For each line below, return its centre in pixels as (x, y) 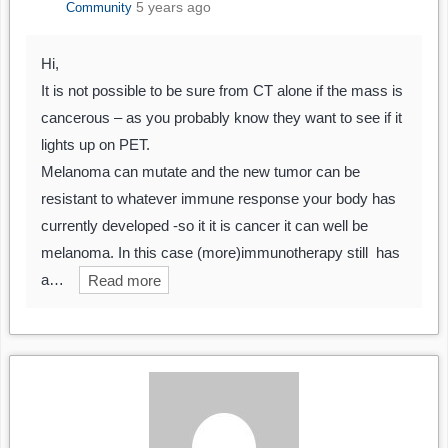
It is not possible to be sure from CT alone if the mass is (222, 91)
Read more (124, 280)
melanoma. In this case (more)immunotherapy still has (220, 253)
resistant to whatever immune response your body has (218, 199)
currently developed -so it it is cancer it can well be (204, 226)
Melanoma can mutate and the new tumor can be (200, 172)
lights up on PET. (95, 145)
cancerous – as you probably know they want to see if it (221, 118)
